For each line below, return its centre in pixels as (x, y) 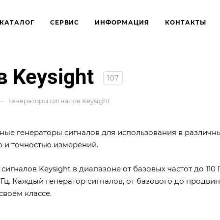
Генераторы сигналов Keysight (59, 101)
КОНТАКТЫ (186, 22)
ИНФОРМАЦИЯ (122, 22)
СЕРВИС (65, 22)
